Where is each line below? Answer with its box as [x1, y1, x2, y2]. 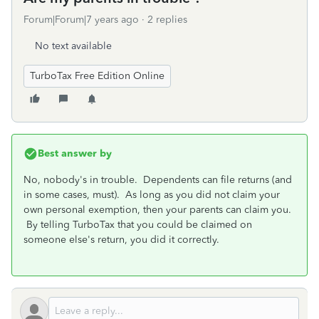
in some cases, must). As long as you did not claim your [23, 189, 280, 201]
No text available [35, 40, 112, 52]
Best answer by [38, 147, 112, 159]
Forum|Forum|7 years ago [23, 14, 139, 26]
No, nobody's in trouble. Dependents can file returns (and [23, 174, 292, 186]
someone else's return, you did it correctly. [23, 234, 219, 246]
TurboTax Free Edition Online [30, 70, 164, 82]
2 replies [147, 14, 187, 26]
